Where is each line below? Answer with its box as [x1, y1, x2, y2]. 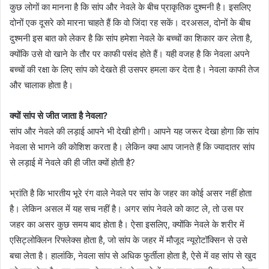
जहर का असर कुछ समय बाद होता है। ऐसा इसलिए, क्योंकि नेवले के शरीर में [10, 219, 244, 231]
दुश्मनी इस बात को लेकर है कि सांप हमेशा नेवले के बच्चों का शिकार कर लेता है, [10, 32, 252, 44]
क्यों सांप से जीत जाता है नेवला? [10, 110, 107, 122]
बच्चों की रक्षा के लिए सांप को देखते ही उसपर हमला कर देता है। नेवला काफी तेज [10, 64, 259, 76]
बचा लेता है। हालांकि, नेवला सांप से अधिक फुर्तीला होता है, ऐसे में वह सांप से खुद [10, 250, 256, 262]
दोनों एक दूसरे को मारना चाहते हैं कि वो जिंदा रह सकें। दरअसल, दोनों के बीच [10, 17, 250, 29]
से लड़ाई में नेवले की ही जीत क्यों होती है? [10, 157, 135, 169]
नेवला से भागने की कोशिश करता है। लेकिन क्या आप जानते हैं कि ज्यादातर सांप [10, 141, 255, 153]
